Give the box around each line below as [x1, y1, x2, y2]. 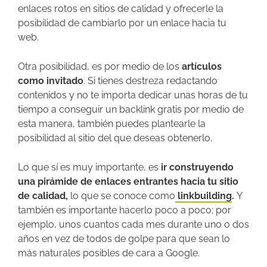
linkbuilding [175, 190, 232, 202]
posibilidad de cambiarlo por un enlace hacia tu [18, 17, 226, 29]
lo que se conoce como [70, 190, 175, 202]
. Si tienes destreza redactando [83, 75, 218, 87]
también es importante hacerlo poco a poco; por [18, 204, 231, 216]
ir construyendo [161, 162, 234, 173]
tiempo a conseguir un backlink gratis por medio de [18, 104, 244, 116]
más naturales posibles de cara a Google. [18, 247, 200, 259]
